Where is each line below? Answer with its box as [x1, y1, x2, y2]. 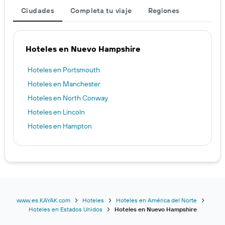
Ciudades [21, 6, 55, 15]
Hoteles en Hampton [28, 122, 92, 131]
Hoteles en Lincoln [28, 107, 85, 117]
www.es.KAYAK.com [16, 196, 70, 204]
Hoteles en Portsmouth [28, 65, 100, 74]
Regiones [148, 6, 180, 15]
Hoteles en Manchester [28, 79, 100, 88]
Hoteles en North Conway [28, 93, 108, 102]
